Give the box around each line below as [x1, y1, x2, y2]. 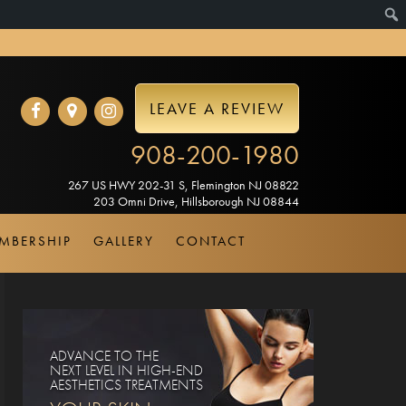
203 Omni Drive [92, 193, 175, 209]
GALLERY [93, 232, 154, 250]
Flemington [190, 177, 246, 193]
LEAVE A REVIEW [149, 98, 285, 119]
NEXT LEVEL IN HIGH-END [50, 360, 203, 380]
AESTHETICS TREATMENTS [50, 374, 203, 394]
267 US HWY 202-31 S [67, 177, 185, 193]
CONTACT [176, 232, 246, 250]
